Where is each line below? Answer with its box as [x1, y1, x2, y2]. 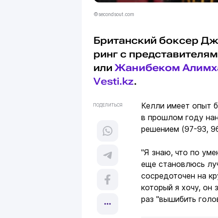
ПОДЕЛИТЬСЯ [92, 102, 123, 108]
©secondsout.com [93, 11, 134, 18]
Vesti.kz [93, 75, 134, 88]
